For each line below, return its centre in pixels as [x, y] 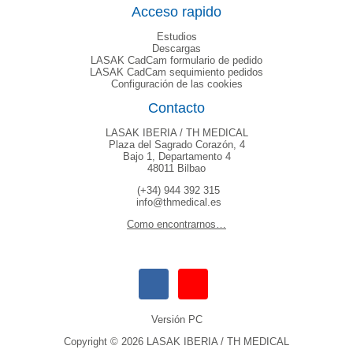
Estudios [176, 36]
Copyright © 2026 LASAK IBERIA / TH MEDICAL [176, 342]
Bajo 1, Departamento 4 [176, 156]
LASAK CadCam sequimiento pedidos [176, 72]
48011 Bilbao [176, 168]
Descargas [176, 48]
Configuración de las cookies [176, 84]
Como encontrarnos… [176, 224]
